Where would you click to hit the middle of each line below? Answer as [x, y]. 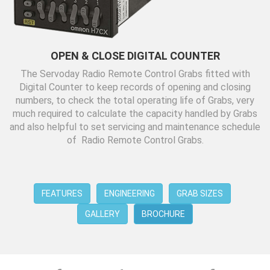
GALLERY [102, 214]
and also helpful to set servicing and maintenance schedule [135, 127]
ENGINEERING [129, 193]
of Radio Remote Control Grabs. [135, 140]
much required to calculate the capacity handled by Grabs [135, 114]
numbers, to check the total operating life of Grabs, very [135, 100]
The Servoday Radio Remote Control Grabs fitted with [135, 74]
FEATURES [62, 193]
